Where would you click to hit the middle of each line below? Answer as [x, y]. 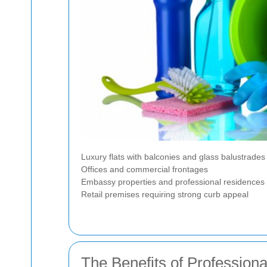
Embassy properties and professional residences [173, 182]
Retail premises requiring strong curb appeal [165, 194]
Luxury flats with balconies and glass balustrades [173, 157]
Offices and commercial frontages [145, 169]
